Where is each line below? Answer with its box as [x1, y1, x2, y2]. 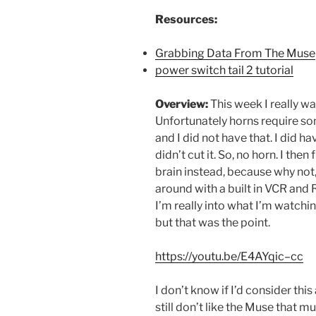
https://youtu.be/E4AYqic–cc [155, 249, 303, 263]
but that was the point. [155, 215, 270, 229]
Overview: [155, 97, 208, 111]
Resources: [155, 12, 217, 26]
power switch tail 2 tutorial [155, 63, 293, 77]
